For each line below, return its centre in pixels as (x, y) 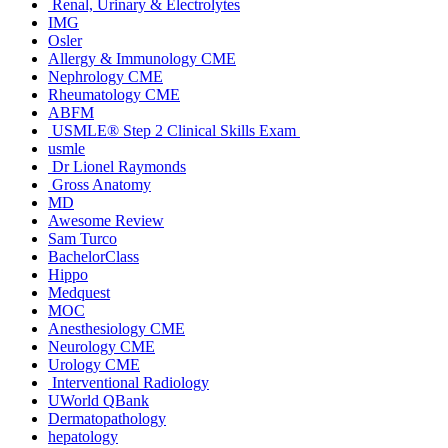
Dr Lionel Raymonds (117, 167)
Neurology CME (101, 347)
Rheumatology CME (114, 95)
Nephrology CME (105, 77)
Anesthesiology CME (116, 329)
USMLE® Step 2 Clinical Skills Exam (174, 131)
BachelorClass (93, 257)
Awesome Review (106, 221)
